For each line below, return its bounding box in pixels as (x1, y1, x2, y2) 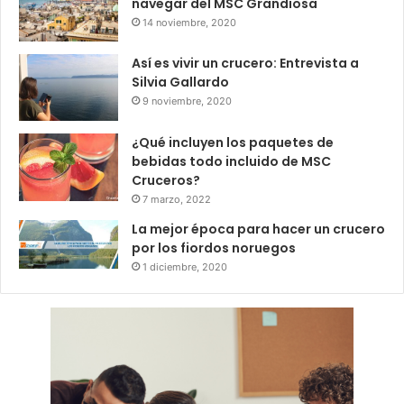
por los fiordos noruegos (132, 238, 296, 257)
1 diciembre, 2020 (142, 260, 227, 273)
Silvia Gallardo (132, 73, 229, 92)
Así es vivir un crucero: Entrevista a (132, 54, 359, 73)
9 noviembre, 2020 (142, 95, 232, 108)
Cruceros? (132, 170, 200, 189)
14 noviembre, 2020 (142, 15, 236, 29)
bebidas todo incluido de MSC (132, 151, 331, 170)
